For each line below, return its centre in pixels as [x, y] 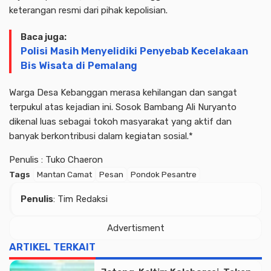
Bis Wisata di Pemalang [79, 65]
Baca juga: [44, 37]
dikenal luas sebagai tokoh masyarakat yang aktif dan [120, 121]
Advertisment [135, 228]
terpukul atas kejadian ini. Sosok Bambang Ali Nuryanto [123, 107]
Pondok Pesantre [164, 174]
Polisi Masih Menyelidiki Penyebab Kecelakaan [134, 51]
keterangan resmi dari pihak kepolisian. [88, 10]
